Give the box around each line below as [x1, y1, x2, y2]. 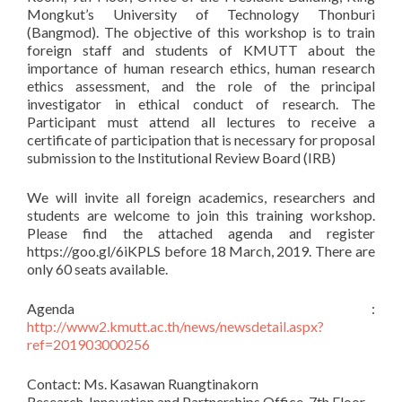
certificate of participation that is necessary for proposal [27, 131, 375, 148]
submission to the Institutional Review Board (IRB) [27, 149, 336, 166]
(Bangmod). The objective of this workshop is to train [27, 23, 375, 40]
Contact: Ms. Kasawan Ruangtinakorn [27, 375, 258, 392]
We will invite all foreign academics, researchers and [27, 188, 375, 205]
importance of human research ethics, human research [27, 59, 375, 76]
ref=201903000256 [27, 336, 150, 353]
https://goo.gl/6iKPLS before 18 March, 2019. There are [27, 242, 375, 259]
